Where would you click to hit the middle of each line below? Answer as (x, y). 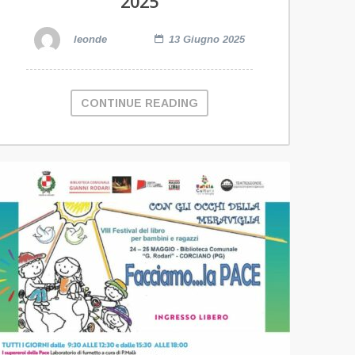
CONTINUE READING (139, 103)
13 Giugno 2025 (207, 40)
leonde (89, 40)
